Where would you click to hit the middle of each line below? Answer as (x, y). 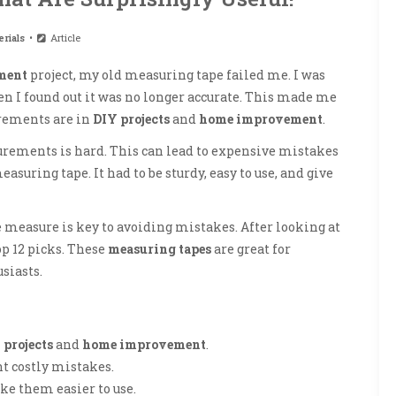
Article (64, 37)
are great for (251, 249)
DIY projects (131, 118)
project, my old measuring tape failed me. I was (176, 74)
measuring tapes (160, 249)
